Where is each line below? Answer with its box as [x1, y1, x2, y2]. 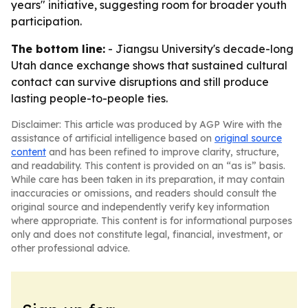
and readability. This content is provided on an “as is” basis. [11, 159, 285, 172]
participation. [11, 14, 82, 28]
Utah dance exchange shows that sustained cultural [11, 58, 287, 72]
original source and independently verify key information [11, 201, 269, 213]
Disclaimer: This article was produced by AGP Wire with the [11, 118, 282, 131]
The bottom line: [11, 42, 105, 56]
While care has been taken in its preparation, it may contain [11, 173, 285, 186]
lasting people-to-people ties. [11, 91, 168, 105]
